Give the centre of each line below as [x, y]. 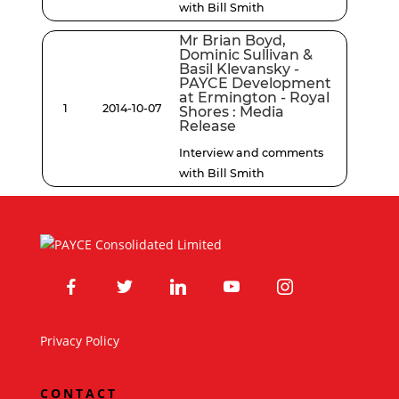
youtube [240, 281]
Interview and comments [252, 152]
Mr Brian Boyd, [233, 40]
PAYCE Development [256, 83]
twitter [128, 281]
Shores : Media [232, 111]
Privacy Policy [79, 341]
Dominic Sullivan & [246, 54]
